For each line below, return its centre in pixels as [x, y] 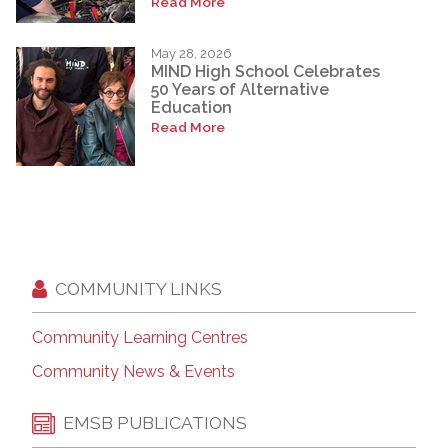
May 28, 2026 [191, 54]
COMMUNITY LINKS [138, 288]
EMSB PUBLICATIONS [155, 423]
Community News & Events [133, 371]
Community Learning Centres [140, 337]
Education [191, 107]
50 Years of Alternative [240, 89]
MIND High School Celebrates [265, 71]
